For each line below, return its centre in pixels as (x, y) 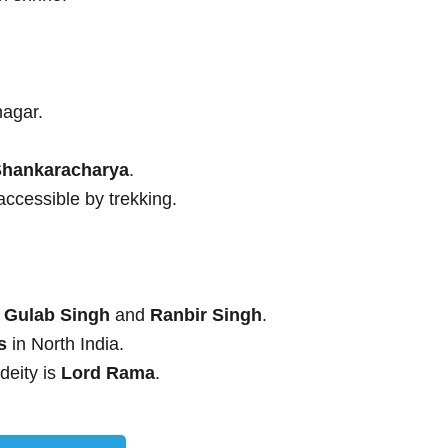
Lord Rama (108, 373)
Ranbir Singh (206, 315)
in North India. (65, 344)
